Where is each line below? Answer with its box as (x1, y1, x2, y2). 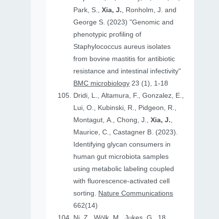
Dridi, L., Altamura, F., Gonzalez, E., (73, 91, 184, 100)
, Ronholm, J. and (122, 6, 177, 14)
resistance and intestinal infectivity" (73, 67, 181, 75)
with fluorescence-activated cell (73, 177, 170, 185)
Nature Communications (98, 189, 174, 197)
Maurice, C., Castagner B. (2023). (73, 128, 178, 136)
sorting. (73, 189, 99, 197)
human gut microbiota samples (73, 153, 169, 161)
